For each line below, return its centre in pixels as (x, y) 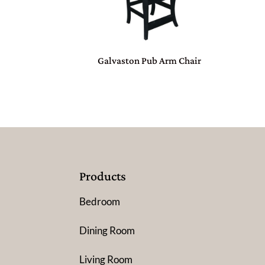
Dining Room (107, 230)
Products (103, 176)
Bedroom (100, 201)
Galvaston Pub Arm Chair (150, 60)
